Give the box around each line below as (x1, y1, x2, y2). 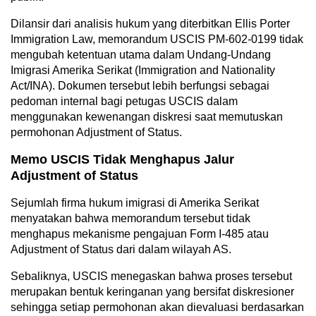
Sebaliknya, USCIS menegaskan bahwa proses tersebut (11, 270, 292, 283)
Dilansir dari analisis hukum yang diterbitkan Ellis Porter (11, 18, 290, 30)
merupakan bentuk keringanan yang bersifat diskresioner (11, 286, 294, 298)
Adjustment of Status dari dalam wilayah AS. (11, 243, 231, 256)
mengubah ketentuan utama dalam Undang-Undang (11, 49, 271, 61)
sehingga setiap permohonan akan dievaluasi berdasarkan (11, 301, 304, 314)
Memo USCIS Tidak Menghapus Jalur (11, 152, 234, 167)
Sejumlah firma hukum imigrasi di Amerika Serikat (11, 197, 259, 209)
